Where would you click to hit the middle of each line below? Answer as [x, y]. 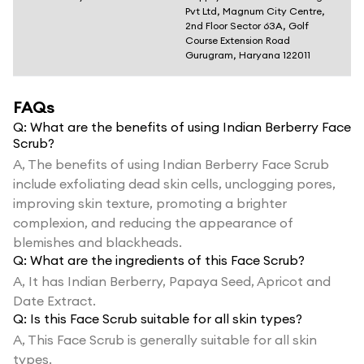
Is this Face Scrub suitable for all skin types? [166, 318]
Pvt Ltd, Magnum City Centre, [255, 11]
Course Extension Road [238, 40]
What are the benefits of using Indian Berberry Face [191, 127]
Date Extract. [54, 301]
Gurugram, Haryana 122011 [248, 55]
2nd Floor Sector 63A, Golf [247, 26]
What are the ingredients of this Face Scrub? [167, 260]
